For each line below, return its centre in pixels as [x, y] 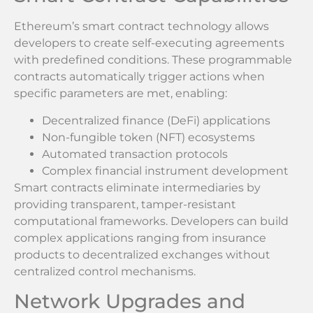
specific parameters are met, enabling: [121, 94]
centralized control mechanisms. [105, 271]
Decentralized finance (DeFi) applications [156, 120]
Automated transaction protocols [135, 154]
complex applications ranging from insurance [140, 238]
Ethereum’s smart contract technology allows [141, 27]
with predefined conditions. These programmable [153, 60]
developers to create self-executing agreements [149, 43]
